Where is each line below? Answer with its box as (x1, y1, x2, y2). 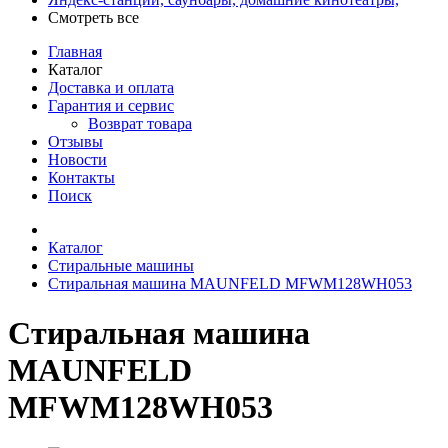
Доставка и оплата (48, 79, 174, 97)
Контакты (48, 169, 115, 187)
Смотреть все (48, 9, 143, 27)
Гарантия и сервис (48, 97, 174, 115)
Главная (48, 43, 102, 61)
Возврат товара (88, 115, 192, 133)
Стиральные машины (48, 257, 194, 275)
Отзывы (48, 133, 103, 151)
